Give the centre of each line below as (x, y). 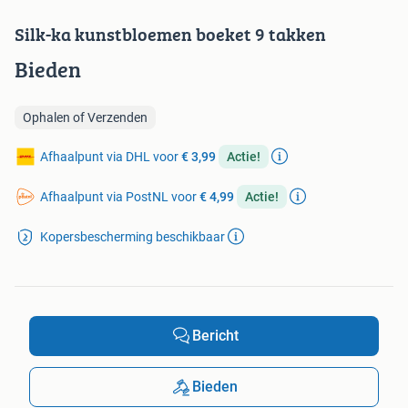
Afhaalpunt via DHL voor (111, 157)
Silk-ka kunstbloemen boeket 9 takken (170, 35)
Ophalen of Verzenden (85, 118)
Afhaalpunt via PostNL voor (120, 197)
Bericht (215, 336)
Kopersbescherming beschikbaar (133, 237)
